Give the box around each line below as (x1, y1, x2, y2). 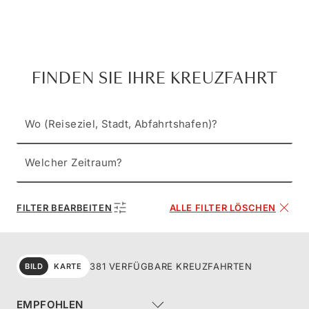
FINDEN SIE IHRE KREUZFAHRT (31, 68, 278, 90)
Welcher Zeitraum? (25, 156, 123, 170)
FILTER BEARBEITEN (17, 201, 112, 213)
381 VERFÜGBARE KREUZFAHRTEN (90, 260, 252, 272)
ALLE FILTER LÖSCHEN (169, 201, 276, 213)
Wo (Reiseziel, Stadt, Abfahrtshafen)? (25, 117, 218, 131)
